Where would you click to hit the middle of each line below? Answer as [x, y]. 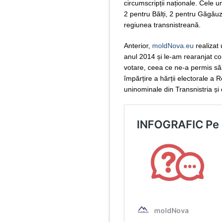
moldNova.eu [173, 45]
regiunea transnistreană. [162, 25]
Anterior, [138, 45]
